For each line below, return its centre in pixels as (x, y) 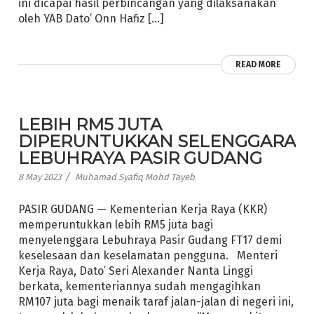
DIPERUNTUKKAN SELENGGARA (157, 142)
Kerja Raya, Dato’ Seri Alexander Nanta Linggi (135, 271)
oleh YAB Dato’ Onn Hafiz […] (91, 19)
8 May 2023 (39, 177)
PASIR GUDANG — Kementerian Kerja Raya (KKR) (142, 209)
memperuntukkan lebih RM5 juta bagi (115, 224)
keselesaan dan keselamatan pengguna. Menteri (148, 255)
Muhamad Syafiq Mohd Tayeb (135, 177)
